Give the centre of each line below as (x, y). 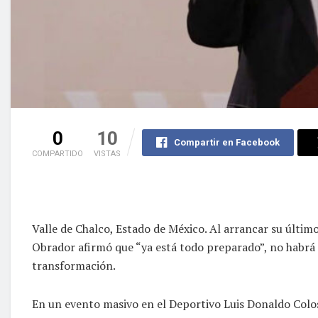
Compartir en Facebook (226, 142)
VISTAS (107, 153)
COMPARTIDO (57, 153)
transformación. (74, 265)
